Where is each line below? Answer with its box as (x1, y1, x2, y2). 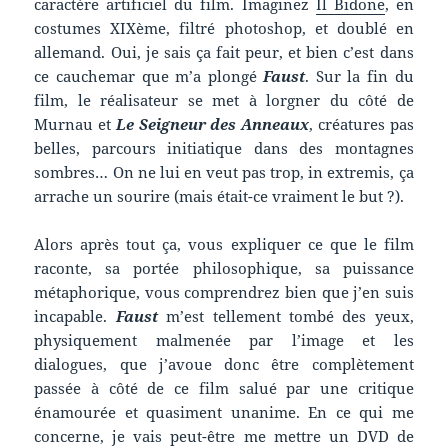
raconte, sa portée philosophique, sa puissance (34, 258, 414, 279)
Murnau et (34, 114, 116, 135)
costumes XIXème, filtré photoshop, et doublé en (34, 18, 414, 39)
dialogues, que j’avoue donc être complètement (34, 354, 414, 375)
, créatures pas (309, 114, 414, 135)
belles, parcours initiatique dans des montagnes (34, 138, 414, 159)
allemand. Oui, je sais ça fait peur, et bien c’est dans (34, 42, 414, 63)
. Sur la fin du (305, 66, 414, 87)
